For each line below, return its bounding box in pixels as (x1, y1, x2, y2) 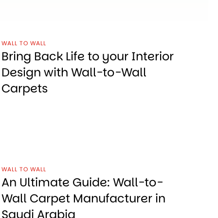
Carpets (1, 80, 48, 96)
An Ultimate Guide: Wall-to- (1, 174, 163, 190)
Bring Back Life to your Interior (1, 48, 174, 64)
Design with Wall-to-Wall (1, 64, 146, 80)
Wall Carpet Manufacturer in (1, 190, 165, 206)
